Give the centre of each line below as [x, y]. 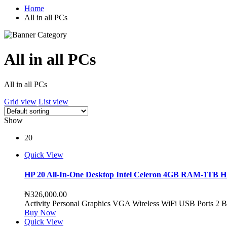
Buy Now [40, 213]
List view [53, 101]
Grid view [20, 101]
